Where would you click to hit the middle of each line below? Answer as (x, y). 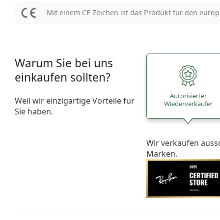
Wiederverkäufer (188, 104)
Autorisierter (188, 96)
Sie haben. (34, 111)
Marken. (162, 153)
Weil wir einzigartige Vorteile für (75, 100)
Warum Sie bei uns (64, 63)
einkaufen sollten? (63, 77)
